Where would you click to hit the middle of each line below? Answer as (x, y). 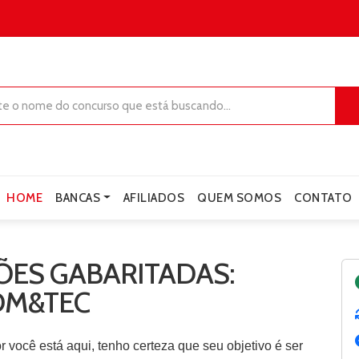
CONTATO (323, 198)
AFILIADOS (154, 198)
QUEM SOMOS (240, 198)
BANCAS (78, 198)
